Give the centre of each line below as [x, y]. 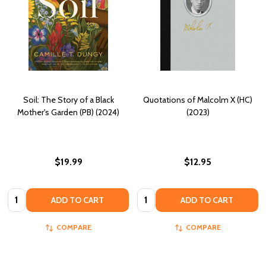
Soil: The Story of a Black [68, 100]
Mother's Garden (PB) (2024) [68, 113]
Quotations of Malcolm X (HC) [198, 100]
